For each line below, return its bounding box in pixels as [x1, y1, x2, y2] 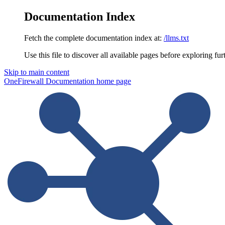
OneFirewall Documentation [4, 76, 94, 85]
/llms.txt [164, 33, 189, 42]
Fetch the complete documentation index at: [24, 33, 162, 42]
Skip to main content [4, 67, 69, 76]
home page [94, 76, 131, 85]
